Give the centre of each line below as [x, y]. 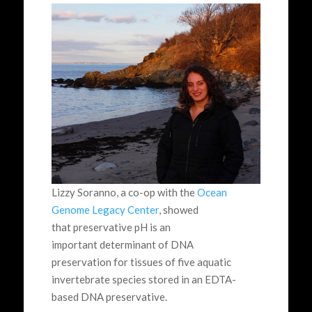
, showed [178, 210]
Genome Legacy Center [105, 210]
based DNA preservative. [110, 297]
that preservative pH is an [111, 227]
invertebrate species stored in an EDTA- [143, 279]
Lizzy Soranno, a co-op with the [124, 192]
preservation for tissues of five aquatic [141, 262]
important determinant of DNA [122, 244]
